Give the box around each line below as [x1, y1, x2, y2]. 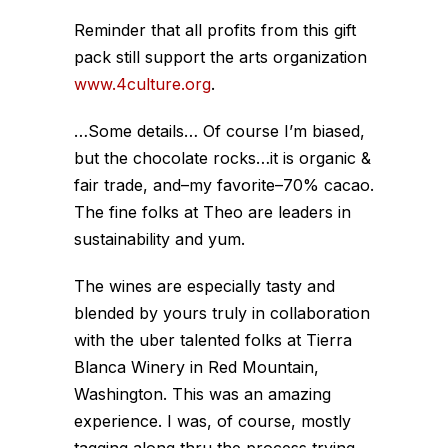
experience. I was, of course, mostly [74, 410, 351, 431]
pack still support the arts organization [74, 46, 367, 67]
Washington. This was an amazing [74, 383, 331, 404]
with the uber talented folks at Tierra [74, 329, 352, 350]
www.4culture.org [74, 73, 211, 94]
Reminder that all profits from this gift [74, 19, 356, 40]
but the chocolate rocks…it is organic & [74, 147, 371, 168]
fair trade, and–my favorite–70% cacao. [74, 174, 374, 195]
